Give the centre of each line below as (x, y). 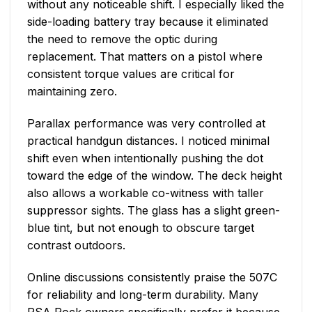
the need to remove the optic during (122, 39)
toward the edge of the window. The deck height (155, 175)
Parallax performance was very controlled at (146, 123)
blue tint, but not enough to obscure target (141, 227)
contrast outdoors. (76, 245)
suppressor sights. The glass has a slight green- (154, 210)
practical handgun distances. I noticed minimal (148, 140)
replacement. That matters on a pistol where (145, 56)
